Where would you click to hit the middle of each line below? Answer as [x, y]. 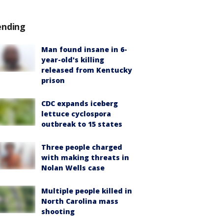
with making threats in [85, 157]
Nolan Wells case [73, 168]
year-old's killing [73, 60]
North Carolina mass [80, 201]
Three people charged [82, 147]
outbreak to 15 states [82, 124]
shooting [58, 211]
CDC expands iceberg [80, 103]
